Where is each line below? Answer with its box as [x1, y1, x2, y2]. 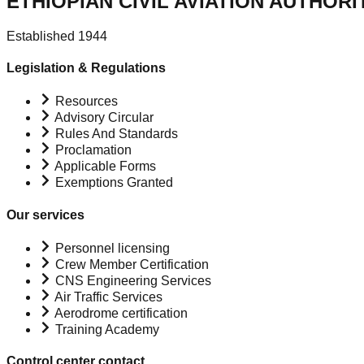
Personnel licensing [52, 240, 170, 255]
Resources [52, 94, 118, 109]
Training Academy [52, 322, 159, 336]
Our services [6, 207, 84, 222]
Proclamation [52, 143, 132, 158]
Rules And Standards [52, 127, 178, 141]
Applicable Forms [52, 159, 156, 174]
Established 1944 [6, 28, 107, 43]
